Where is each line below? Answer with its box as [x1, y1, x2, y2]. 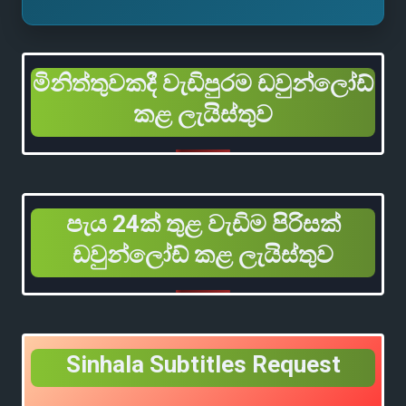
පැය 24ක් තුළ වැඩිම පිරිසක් [65, 210, 341, 238]
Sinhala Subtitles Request [65, 351, 341, 379]
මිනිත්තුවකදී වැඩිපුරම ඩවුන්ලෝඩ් [33, 70, 373, 98]
